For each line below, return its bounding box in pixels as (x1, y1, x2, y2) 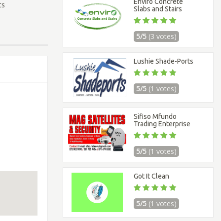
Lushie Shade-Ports (134, 57, 194, 65)
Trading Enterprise (134, 120, 191, 128)
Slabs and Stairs (134, 5, 183, 13)
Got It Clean (134, 172, 170, 180)
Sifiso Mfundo (134, 112, 177, 120)
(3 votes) (148, 32, 177, 41)
